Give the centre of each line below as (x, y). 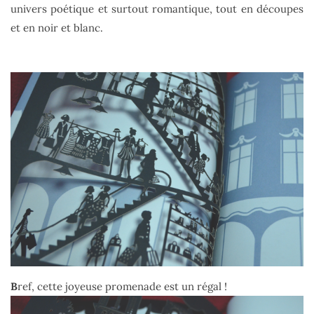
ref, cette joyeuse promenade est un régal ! (122, 286)
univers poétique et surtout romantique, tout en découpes (157, 9)
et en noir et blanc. (57, 28)
